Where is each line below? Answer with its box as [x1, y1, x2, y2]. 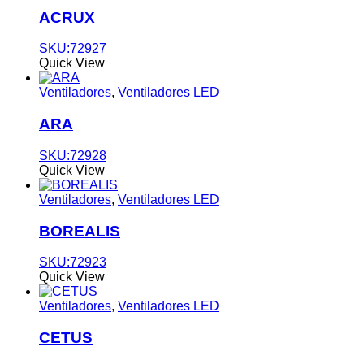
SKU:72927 [39, 41, 106, 56]
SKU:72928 [39, 148, 106, 162]
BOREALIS [39, 222, 120, 240]
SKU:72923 [39, 255, 106, 270]
